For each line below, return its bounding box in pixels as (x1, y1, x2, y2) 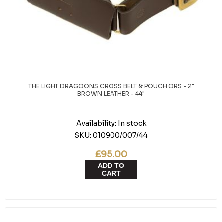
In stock (117, 119, 146, 128)
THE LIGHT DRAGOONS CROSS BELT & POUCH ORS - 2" (28, 82, 194, 90)
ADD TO (98, 162, 124, 169)
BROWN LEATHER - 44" (77, 90, 145, 97)
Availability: (76, 119, 116, 128)
